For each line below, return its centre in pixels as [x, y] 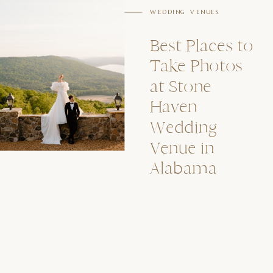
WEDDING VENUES [185, 12]
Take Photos [197, 66]
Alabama [183, 168]
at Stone [181, 87]
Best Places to [202, 45]
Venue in [182, 148]
